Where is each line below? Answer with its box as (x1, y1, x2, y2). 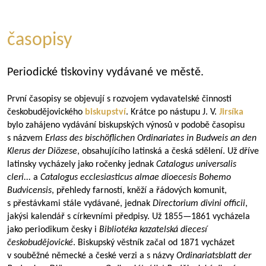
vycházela (210, 212, 250, 221)
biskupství (85, 107, 126, 117)
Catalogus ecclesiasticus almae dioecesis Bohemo (38, 173, 231, 182)
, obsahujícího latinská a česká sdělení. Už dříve (77, 147, 259, 156)
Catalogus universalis (156, 160, 236, 169)
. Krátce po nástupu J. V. (126, 107, 219, 117)
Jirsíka (219, 107, 243, 117)
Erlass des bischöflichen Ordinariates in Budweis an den (45, 134, 256, 143)
